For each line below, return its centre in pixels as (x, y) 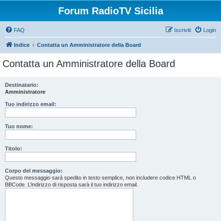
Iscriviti (183, 30)
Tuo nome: (19, 126)
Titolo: (14, 148)
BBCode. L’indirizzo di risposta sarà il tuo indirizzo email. (72, 184)
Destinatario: (22, 85)
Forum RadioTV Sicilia (110, 11)
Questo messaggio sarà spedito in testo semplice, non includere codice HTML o (100, 178)
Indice (22, 45)
